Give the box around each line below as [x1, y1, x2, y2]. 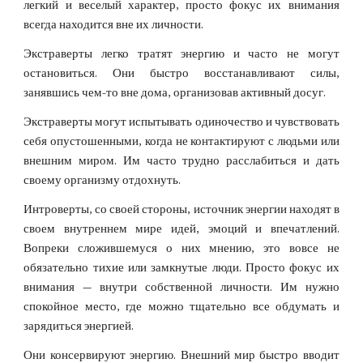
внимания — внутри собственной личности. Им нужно [23, 280, 340, 294]
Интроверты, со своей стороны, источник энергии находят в [23, 203, 340, 216]
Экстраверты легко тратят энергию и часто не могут [23, 47, 340, 61]
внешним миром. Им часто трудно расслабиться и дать [23, 154, 340, 168]
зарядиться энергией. [23, 319, 135, 333]
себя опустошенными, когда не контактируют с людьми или [23, 135, 340, 148]
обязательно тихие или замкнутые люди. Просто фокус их [23, 261, 340, 275]
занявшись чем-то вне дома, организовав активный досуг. [23, 86, 327, 100]
